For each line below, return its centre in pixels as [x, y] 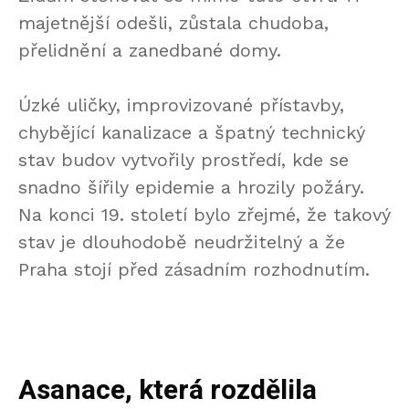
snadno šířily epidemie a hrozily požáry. [191, 188]
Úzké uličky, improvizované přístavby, [181, 105]
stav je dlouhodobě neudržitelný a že [182, 242]
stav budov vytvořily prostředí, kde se [184, 160]
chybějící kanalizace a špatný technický [192, 133]
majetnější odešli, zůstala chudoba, [173, 23]
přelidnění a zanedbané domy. [150, 51]
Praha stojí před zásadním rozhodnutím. [194, 270]
